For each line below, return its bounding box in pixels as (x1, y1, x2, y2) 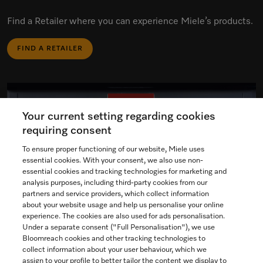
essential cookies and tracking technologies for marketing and (22, 168, 227, 176)
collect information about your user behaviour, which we (22, 246, 207, 254)
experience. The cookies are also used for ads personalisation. (22, 213, 225, 220)
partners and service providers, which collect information (22, 190, 210, 198)
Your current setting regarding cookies (22, 111, 216, 122)
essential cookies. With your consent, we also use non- (22, 157, 204, 164)
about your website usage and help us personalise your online (22, 201, 224, 209)
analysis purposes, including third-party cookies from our (22, 179, 208, 187)
